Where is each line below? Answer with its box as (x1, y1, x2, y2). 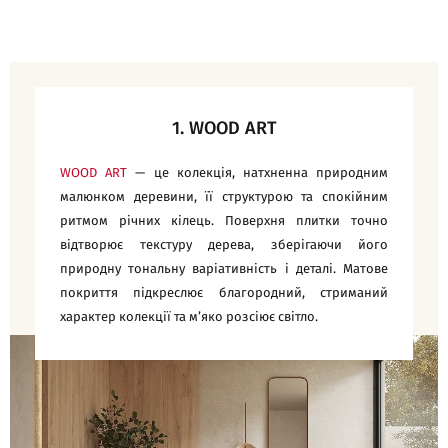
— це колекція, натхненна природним (135, 166, 389, 180)
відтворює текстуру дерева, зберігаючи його (60, 238, 388, 252)
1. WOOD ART (171, 119, 277, 138)
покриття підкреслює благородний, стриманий (60, 286, 388, 300)
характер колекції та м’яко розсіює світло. (60, 310, 318, 324)
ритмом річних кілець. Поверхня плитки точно (60, 214, 388, 228)
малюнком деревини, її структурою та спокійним (60, 190, 388, 204)
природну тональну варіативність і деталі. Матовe (60, 262, 388, 276)
